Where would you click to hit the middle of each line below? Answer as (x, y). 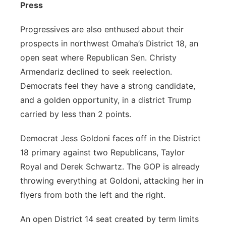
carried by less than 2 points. (76, 114)
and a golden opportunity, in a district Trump (106, 100)
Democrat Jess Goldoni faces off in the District (110, 138)
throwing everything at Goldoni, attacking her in (112, 181)
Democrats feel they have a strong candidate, (108, 86)
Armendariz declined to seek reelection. (96, 72)
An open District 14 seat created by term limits (109, 219)
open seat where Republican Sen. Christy (98, 58)
